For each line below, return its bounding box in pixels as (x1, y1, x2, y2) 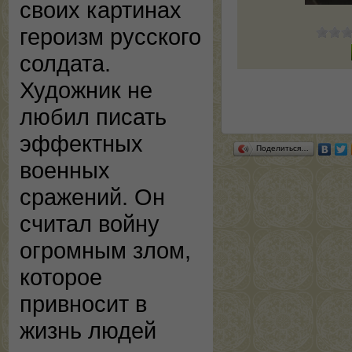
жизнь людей (20, 317, 156, 343)
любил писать (20, 104, 167, 130)
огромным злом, (20, 237, 191, 263)
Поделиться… (256, 144, 309, 152)
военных (20, 157, 110, 183)
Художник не (20, 77, 152, 103)
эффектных (20, 130, 143, 156)
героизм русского (20, 24, 201, 49)
